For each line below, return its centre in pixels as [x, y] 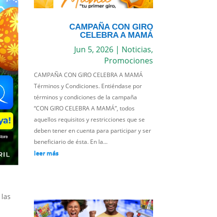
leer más [46, 153]
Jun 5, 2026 [93, 49]
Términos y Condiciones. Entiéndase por [88, 86]
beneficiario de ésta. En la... [71, 141]
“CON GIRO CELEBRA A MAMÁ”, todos [85, 108]
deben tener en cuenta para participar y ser [93, 130]
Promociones [128, 60]
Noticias [136, 49]
